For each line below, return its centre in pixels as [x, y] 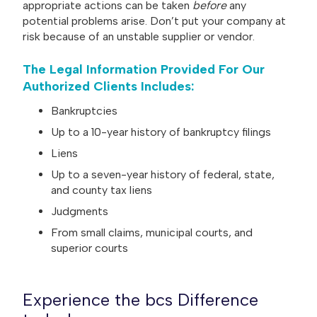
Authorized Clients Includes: [108, 86]
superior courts [90, 248]
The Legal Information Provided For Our [144, 69]
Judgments [81, 211]
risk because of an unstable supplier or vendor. [139, 37]
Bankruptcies [86, 110]
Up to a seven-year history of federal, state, [163, 174]
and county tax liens [102, 190]
